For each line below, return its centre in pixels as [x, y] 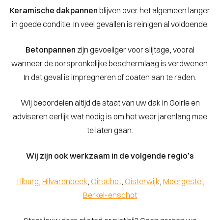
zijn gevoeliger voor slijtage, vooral [135, 50]
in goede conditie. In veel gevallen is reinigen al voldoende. [110, 24]
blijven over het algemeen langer [154, 10]
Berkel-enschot [110, 195]
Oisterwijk [142, 181]
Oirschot [106, 181]
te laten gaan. [110, 130]
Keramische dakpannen [54, 10]
